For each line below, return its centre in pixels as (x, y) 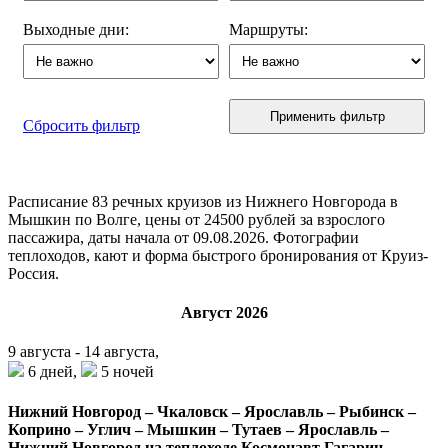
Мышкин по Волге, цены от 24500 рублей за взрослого (196, 219)
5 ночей (125, 372)
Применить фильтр (327, 116)
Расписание (50, 201)
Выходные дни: (76, 29)
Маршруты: (268, 29)
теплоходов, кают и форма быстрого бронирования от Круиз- (218, 255)
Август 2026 (224, 313)
